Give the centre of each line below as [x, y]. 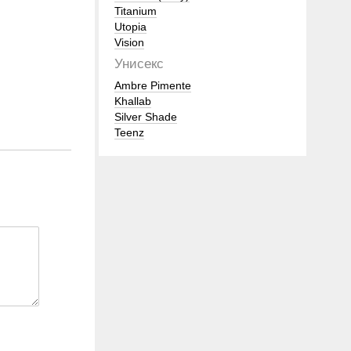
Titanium [136, 11]
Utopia [130, 27]
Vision [129, 42]
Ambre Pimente [153, 85]
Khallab [133, 101]
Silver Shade [146, 117]
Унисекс [139, 64]
